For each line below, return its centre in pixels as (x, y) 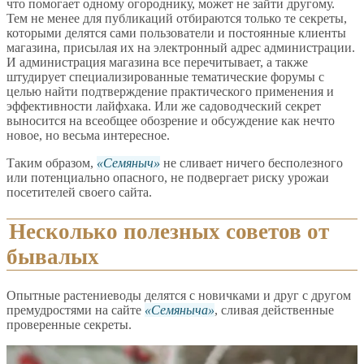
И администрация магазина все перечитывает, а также (157, 63)
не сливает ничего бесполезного (251, 163)
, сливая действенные (274, 310)
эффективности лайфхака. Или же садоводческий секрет (164, 106)
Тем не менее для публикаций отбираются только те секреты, (177, 19)
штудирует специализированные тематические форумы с (165, 77)
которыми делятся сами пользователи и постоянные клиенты (176, 33)
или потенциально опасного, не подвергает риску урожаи (168, 178)
